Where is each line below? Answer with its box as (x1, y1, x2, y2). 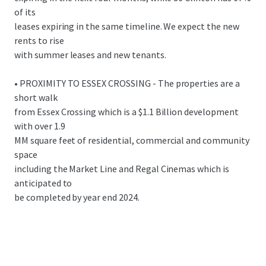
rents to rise (14, 34, 64, 46)
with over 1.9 (14, 120, 65, 132)
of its (14, 6, 36, 18)
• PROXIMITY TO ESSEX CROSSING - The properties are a (14, 77, 240, 89)
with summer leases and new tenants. (14, 49, 166, 61)
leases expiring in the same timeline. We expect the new (14, 20, 239, 32)
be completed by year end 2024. (14, 191, 140, 203)
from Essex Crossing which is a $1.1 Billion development (14, 106, 239, 118)
